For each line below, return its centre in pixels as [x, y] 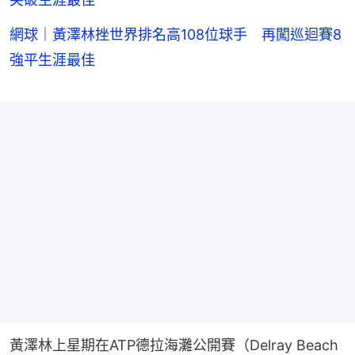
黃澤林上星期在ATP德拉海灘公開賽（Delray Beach [174, 345]
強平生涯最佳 [52, 59]
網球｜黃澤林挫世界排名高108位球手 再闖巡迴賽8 [176, 34]
